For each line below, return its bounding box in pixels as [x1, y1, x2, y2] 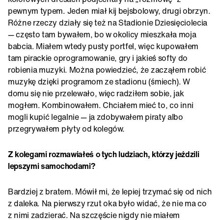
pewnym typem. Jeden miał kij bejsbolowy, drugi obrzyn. [8, 4, 211, 17]
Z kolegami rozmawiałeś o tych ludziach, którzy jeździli [8, 148, 199, 160]
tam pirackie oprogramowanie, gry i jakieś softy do [8, 52, 188, 64]
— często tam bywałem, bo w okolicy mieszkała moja [8, 28, 196, 40]
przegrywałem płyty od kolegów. [8, 122, 125, 135]
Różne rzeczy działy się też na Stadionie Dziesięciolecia [8, 16, 208, 28]
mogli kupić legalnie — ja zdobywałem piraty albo [8, 110, 183, 123]
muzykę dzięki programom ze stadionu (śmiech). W [8, 75, 190, 87]
